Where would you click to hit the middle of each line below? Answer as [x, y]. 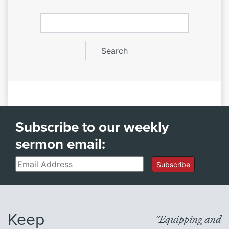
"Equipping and [188, 219]
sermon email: [60, 144]
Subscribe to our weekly [92, 127]
